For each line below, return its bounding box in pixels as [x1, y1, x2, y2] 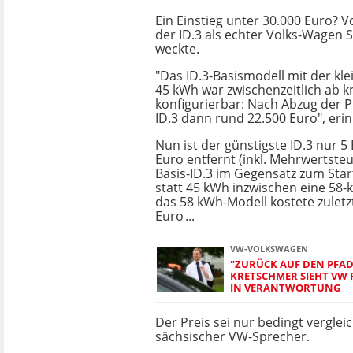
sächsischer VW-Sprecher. [155, 328, 310, 345]
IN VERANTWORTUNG [230, 281, 340, 295]
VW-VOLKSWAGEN [230, 243, 308, 255]
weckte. [155, 40, 199, 58]
